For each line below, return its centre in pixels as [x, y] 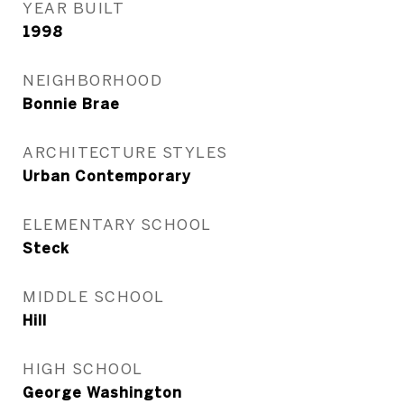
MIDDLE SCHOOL [94, 296]
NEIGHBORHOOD [92, 80]
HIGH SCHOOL [83, 368]
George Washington [102, 392]
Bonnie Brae [71, 104]
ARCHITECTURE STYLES [125, 152]
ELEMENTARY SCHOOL [117, 224]
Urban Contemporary [107, 176]
